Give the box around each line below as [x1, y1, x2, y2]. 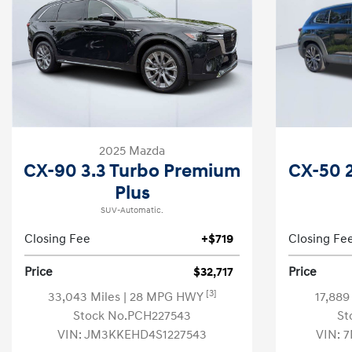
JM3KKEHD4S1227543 [84, 327, 207, 343]
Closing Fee [24, 231, 90, 247]
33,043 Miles [47, 289, 123, 305]
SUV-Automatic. [101, 205, 163, 216]
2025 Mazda [99, 143, 165, 159]
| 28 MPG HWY [123, 289, 206, 305]
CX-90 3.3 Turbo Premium [24, 159, 240, 183]
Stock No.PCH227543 [73, 308, 191, 324]
